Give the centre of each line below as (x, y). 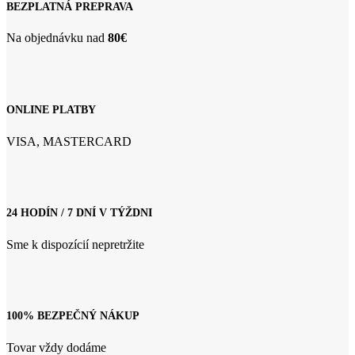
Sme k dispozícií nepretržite (75, 244)
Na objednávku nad (57, 38)
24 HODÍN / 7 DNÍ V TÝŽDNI (79, 213)
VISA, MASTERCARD (69, 141)
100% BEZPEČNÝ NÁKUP (73, 316)
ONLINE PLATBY (51, 109)
